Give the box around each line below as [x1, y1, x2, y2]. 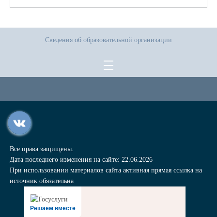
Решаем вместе [30, 205, 76, 212]
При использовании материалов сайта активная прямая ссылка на [10, 167, 202, 174]
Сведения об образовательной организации [45, 36, 172, 44]
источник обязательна [10, 177, 74, 185]
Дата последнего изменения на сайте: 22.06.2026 [10, 156, 153, 163]
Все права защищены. [10, 145, 74, 153]
